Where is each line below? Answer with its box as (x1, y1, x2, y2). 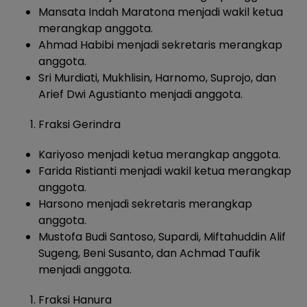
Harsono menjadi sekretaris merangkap (38, 196, 252, 212)
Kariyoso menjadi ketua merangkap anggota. (38, 147, 280, 163)
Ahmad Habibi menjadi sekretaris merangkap (38, 37, 282, 53)
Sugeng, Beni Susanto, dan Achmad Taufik (38, 245, 260, 262)
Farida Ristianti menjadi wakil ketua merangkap (38, 163, 291, 180)
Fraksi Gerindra (38, 116, 121, 133)
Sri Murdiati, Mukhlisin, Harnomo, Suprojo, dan (38, 70, 276, 86)
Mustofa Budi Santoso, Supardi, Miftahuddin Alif (38, 229, 286, 245)
